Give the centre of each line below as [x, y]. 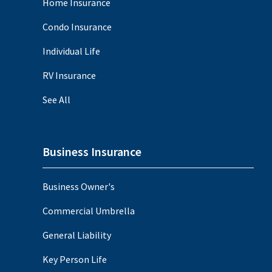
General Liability [77, 235]
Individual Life [71, 51]
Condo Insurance [77, 26]
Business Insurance [92, 151]
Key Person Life [75, 259]
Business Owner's [79, 186]
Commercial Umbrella [89, 210]
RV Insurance [69, 75]
